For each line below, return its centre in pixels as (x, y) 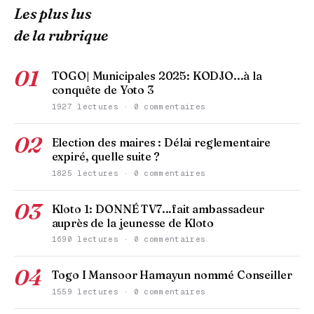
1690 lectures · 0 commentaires (129, 239)
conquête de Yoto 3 (103, 90)
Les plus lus (53, 14)
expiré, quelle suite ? (106, 156)
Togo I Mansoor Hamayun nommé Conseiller (172, 275)
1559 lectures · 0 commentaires (129, 291)
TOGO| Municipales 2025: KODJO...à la (157, 76)
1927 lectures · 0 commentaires (129, 106)
